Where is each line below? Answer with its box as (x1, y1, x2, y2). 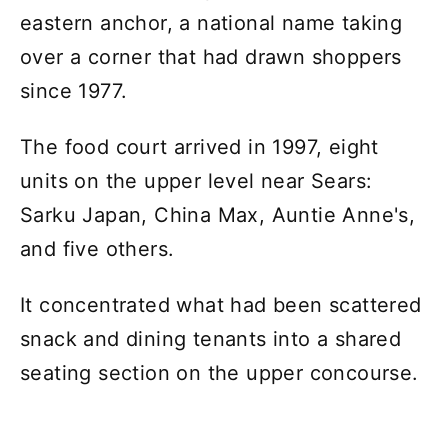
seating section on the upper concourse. (20, 360, 419, 385)
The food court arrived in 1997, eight (20, 134, 379, 159)
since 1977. (20, 78, 128, 103)
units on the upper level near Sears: (20, 168, 373, 193)
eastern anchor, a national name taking (20, 10, 403, 35)
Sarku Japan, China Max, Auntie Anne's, (20, 202, 416, 227)
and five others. (20, 236, 175, 261)
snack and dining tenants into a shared (20, 326, 402, 351)
